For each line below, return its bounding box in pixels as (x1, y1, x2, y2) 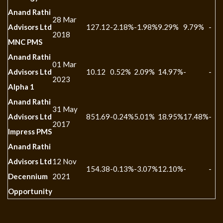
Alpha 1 (8, 82, 34, 91)
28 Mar (52, 15, 77, 24)
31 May (52, 105, 78, 113)
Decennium (8, 172, 48, 181)
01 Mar (52, 60, 77, 69)
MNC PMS (8, 37, 42, 46)
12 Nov (52, 157, 77, 166)
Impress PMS (8, 127, 52, 136)
